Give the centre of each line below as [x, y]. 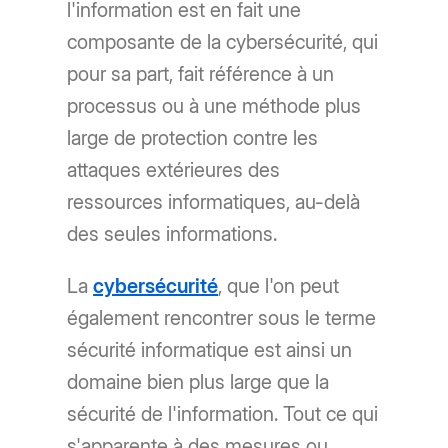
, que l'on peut [279, 286]
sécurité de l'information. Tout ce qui [223, 414]
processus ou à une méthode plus [214, 106]
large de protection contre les [193, 138]
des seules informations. [172, 234]
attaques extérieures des [174, 170]
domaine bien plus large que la [198, 382]
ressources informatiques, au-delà [214, 202]
